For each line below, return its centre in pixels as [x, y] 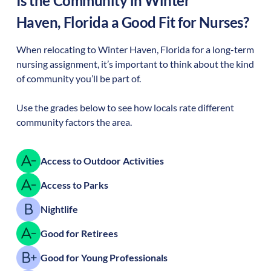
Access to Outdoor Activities [102, 160]
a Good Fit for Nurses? [179, 22]
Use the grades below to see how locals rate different [125, 107]
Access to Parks [74, 184]
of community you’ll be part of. [78, 78]
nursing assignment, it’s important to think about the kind [135, 64]
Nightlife [59, 209]
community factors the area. [74, 122]
